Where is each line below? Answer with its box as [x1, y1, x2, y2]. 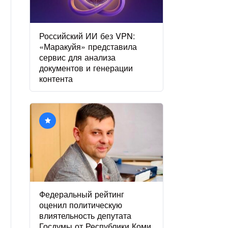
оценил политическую [39, 198, 123, 211]
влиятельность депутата [39, 209, 132, 221]
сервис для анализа [39, 50, 116, 63]
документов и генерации [39, 61, 133, 74]
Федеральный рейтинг [39, 187, 125, 200]
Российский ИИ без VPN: [39, 29, 136, 42]
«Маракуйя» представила [39, 40, 137, 52]
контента [39, 72, 73, 84]
